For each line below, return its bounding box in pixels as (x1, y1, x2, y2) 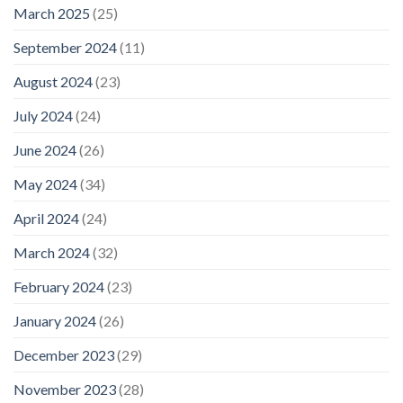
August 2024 (13, 72, 93, 90)
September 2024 (13, 38, 117, 56)
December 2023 (13, 345, 114, 363)
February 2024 (13, 277, 104, 295)
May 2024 (13, 175, 77, 193)
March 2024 (13, 243, 90, 261)
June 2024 (13, 140, 76, 158)
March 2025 (13, 4, 90, 22)
